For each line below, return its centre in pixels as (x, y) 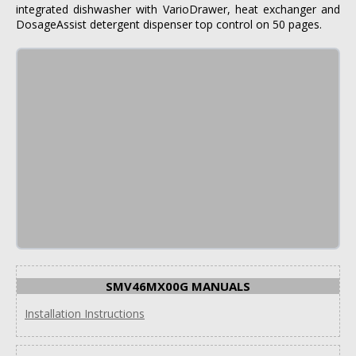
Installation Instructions (85, 313)
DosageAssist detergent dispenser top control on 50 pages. (169, 24)
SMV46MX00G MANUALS (178, 286)
